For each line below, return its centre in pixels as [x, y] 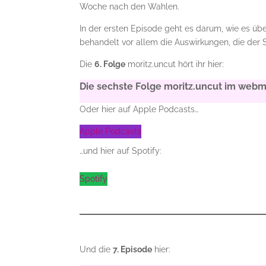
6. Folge [110, 64]
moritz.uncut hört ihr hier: [175, 64]
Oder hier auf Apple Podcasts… [139, 109]
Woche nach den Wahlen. [130, 7]
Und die [96, 249]
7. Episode [133, 249]
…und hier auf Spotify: [121, 151]
